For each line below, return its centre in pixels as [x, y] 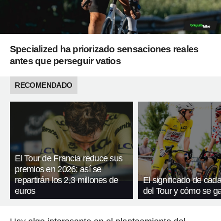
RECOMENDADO [44, 85]
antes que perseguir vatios [65, 61]
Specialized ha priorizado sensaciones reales [104, 49]
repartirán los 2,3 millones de [67, 180]
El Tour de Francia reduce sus [69, 159]
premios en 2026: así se [58, 169]
